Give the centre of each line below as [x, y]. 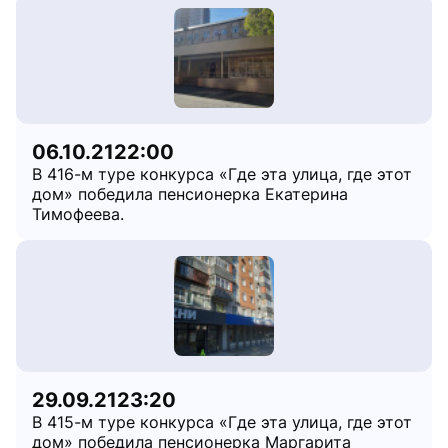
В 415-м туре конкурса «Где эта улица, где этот [222, 422]
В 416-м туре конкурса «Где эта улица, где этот [222, 174]
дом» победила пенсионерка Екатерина [190, 194]
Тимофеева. [78, 214]
